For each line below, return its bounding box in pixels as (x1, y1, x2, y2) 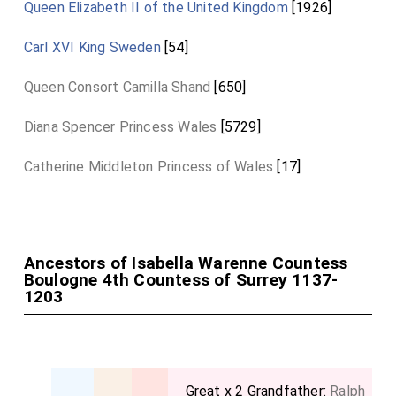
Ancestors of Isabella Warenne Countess (23, 253, 348, 273)
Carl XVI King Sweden (23, 39, 161, 56)
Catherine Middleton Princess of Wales (23, 158, 274, 175)
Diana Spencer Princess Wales (23, 118, 217, 135)
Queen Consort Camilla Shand (23, 79, 211, 95)
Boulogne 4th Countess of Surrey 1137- (23, 270, 339, 290)
